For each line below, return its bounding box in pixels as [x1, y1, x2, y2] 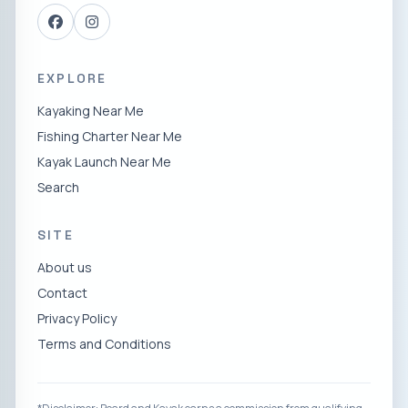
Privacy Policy [37, 310, 117, 328]
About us [37, 259, 92, 277]
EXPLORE [37, 70, 107, 87]
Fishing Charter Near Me [37, 127, 182, 146]
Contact [37, 284, 87, 302]
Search [37, 178, 79, 197]
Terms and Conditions [37, 335, 171, 353]
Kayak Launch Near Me [37, 153, 171, 171]
